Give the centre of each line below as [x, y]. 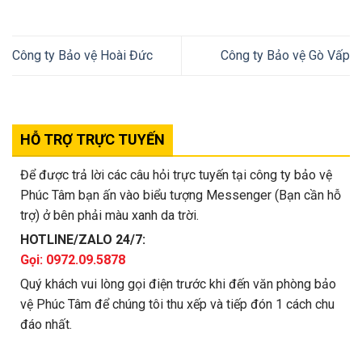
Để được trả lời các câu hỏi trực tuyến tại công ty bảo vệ [176, 175]
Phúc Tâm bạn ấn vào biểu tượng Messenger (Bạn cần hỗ [181, 195]
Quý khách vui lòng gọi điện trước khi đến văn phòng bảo [178, 284]
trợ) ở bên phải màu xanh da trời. [109, 215]
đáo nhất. [46, 324]
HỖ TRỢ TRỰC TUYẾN [93, 139]
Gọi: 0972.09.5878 [73, 259]
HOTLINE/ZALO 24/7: [83, 239]
